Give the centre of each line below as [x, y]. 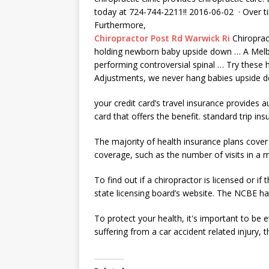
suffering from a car [134, 231]
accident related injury [216, 231]
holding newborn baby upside [151, 51]
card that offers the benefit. [149, 116]
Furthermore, [120, 25]
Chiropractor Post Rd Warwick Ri [162, 38]
